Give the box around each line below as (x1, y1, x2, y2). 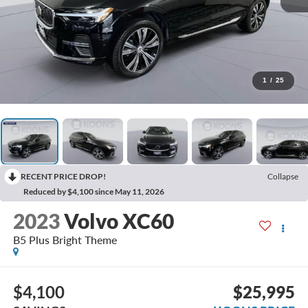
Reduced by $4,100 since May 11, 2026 (23, 186, 164, 197)
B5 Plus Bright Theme (12, 233, 117, 247)
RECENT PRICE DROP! (21, 171, 106, 182)
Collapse (267, 171, 298, 182)
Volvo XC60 (63, 208, 174, 234)
